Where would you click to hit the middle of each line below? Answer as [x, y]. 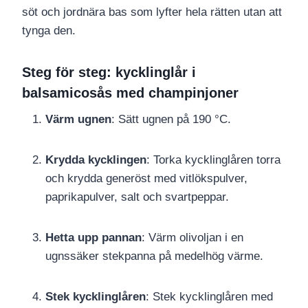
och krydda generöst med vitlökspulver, [146, 179]
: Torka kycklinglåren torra [213, 160]
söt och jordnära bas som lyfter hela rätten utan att [152, 12]
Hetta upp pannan [93, 238]
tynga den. [49, 31]
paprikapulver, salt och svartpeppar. [137, 197]
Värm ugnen [78, 120]
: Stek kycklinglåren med [209, 297]
